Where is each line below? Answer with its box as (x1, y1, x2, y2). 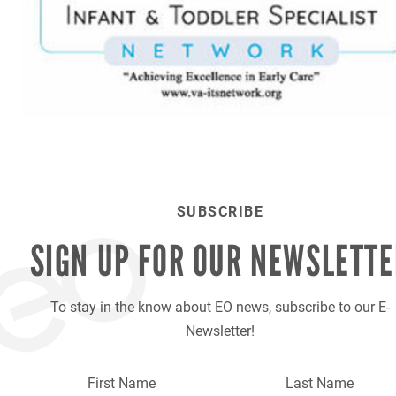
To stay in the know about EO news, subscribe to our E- (50, 297, 390, 316)
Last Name (285, 373, 354, 392)
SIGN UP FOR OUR (29, 235, 251, 287)
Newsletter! (186, 321, 255, 340)
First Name (87, 373, 156, 392)
